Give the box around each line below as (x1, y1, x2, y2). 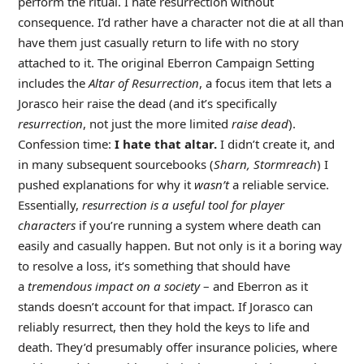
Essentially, (17, 196, 82, 213)
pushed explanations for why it (17, 175, 194, 193)
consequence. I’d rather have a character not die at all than (17, 13, 344, 30)
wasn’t (193, 175, 232, 193)
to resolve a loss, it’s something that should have (17, 257, 290, 274)
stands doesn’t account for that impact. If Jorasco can (17, 297, 313, 314)
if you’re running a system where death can (78, 216, 321, 233)
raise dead (231, 115, 288, 132)
